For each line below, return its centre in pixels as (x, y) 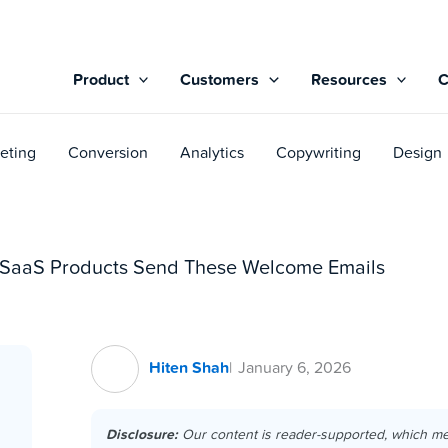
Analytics (212, 154)
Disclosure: (142, 434)
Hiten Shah (189, 368)
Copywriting (318, 154)
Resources (348, 80)
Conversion (108, 154)
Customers (220, 80)
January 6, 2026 (294, 368)
